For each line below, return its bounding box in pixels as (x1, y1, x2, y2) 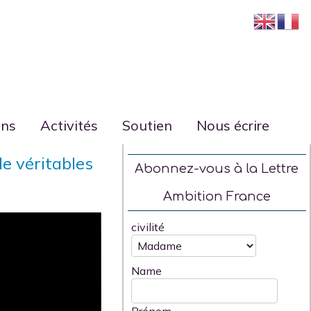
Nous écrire (196, 117, 269, 134)
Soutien (122, 117, 172, 134)
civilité (131, 220, 165, 234)
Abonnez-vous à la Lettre (135, 162, 299, 176)
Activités (40, 117, 98, 134)
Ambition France (162, 190, 271, 203)
